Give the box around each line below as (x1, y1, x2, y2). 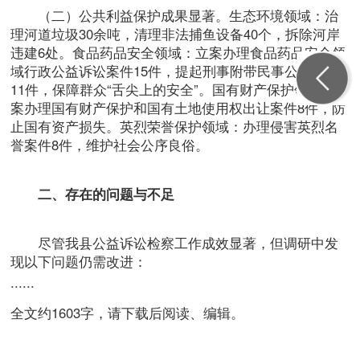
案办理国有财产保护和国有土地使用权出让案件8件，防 (10, 97, 346, 117)
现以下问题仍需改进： (10, 251, 148, 271)
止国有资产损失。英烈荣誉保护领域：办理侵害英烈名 (10, 116, 339, 136)
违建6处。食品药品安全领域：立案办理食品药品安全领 (10, 42, 346, 62)
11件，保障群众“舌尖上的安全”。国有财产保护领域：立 (10, 79, 350, 99)
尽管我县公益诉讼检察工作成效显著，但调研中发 (10, 232, 339, 252)
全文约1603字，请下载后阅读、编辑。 (10, 302, 245, 322)
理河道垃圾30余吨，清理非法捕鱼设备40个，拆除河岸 (10, 23, 341, 43)
